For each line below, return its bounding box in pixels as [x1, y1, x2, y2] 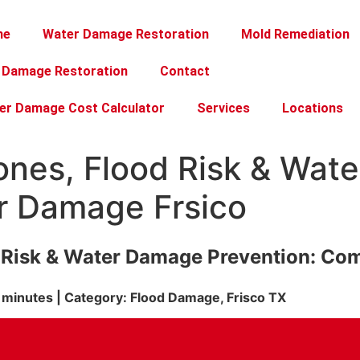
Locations [282, 100, 343, 116]
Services [197, 100, 250, 116]
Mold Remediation [241, 27, 350, 42]
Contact [160, 63, 210, 79]
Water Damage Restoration [43, 27, 209, 42]
